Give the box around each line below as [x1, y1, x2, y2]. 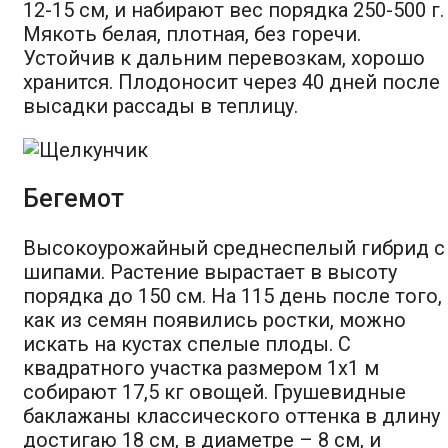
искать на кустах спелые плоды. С [23, 331, 351, 356]
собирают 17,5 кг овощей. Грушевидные [23, 379, 406, 404]
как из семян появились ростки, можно [23, 307, 406, 332]
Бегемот [23, 183, 124, 213]
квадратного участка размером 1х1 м [23, 355, 379, 380]
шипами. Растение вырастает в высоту [23, 259, 397, 284]
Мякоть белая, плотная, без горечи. [23, 21, 361, 46]
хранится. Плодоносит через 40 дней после [23, 69, 440, 94]
